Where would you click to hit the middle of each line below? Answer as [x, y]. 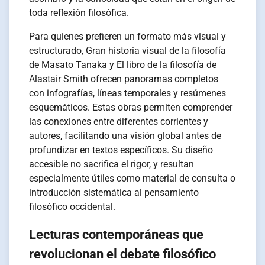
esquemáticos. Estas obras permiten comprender [131, 108]
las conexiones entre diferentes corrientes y [119, 122]
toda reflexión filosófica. [79, 13]
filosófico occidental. [72, 207]
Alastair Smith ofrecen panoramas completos [124, 79]
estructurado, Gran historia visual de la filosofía [128, 51]
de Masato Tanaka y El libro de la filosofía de [123, 65]
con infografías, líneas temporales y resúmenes [128, 93]
